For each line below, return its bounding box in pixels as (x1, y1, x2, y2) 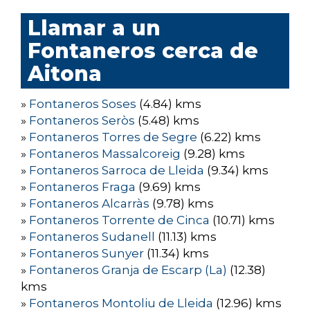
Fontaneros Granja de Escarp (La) (29, 263, 227, 277)
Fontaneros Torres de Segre (29, 130, 197, 145)
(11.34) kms (144, 246, 209, 261)
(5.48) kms (135, 113, 199, 128)
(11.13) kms (155, 230, 217, 244)
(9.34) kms (204, 163, 268, 178)
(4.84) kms (136, 97, 201, 111)
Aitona (28, 61, 102, 87)
